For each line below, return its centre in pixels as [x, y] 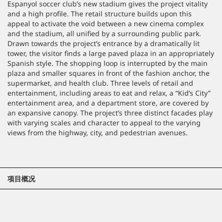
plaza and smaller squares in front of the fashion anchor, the [109, 73]
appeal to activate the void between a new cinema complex [106, 24]
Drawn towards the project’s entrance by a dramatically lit [104, 43]
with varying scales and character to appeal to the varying [104, 123]
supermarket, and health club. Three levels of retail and [100, 83]
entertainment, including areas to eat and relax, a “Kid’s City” [109, 93]
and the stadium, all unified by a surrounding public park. [104, 33]
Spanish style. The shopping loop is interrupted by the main [108, 63]
